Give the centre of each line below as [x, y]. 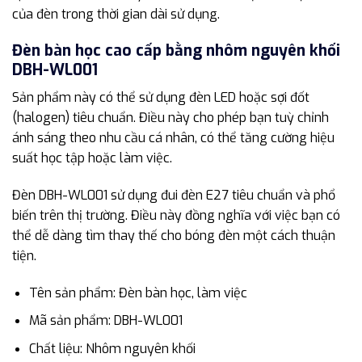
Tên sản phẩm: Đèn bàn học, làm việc [138, 293]
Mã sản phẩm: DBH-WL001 [105, 321]
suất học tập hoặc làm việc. [92, 158]
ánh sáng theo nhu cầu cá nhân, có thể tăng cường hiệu [173, 138]
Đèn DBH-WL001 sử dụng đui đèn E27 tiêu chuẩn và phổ [174, 196]
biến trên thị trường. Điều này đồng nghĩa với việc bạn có [176, 216]
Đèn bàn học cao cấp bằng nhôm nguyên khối [176, 50]
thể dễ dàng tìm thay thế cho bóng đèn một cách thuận [174, 236]
